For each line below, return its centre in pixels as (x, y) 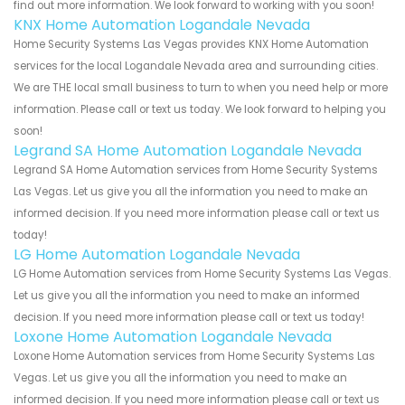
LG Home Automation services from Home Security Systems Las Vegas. (202, 273)
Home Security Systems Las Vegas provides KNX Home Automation (191, 44)
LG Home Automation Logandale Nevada (157, 254)
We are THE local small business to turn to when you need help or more (201, 87)
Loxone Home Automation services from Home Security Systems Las (194, 356)
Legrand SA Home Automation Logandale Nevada (188, 150)
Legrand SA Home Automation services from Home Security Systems (196, 170)
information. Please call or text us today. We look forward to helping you (200, 109)
